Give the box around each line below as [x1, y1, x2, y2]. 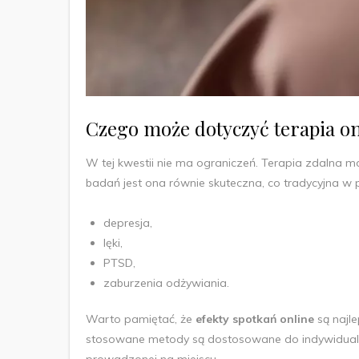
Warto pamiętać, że [86, 311, 196, 326]
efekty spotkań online [196, 311, 314, 326]
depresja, [103, 215, 155, 230]
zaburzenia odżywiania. [103, 275, 229, 290]
